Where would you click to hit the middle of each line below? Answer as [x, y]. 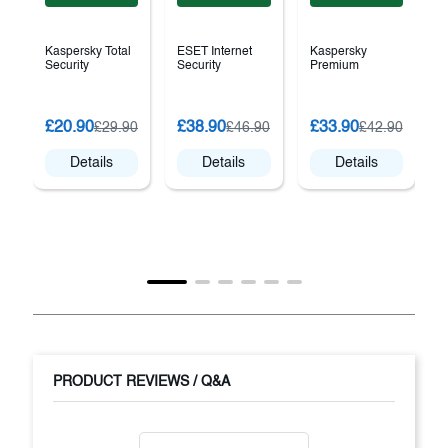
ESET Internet [215, 51]
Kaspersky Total [88, 51]
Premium [334, 65]
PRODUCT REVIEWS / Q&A [141, 383]
